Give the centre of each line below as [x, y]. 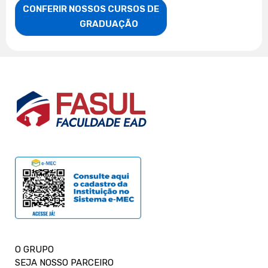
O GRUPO [34, 249]
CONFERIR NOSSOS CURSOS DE [91, 9]
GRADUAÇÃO [109, 24]
